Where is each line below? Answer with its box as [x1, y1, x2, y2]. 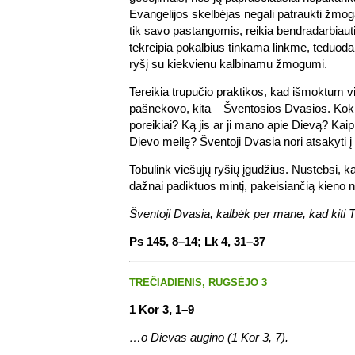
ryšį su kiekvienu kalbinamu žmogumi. [129, 56, 327, 71]
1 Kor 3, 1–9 [129, 302, 194, 316]
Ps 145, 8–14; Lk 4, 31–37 [129, 234, 265, 248]
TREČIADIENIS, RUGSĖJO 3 [129, 276, 267, 288]
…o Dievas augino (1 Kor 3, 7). [129, 330, 288, 344]
